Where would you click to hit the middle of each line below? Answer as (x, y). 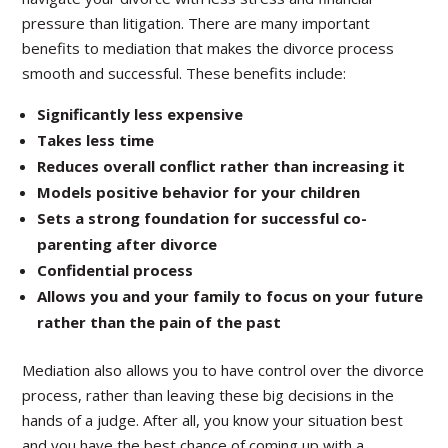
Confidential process (115, 270)
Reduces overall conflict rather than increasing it (221, 166)
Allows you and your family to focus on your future (230, 296)
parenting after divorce (127, 244)
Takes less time (96, 140)
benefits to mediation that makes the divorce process (208, 48)
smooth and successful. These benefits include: (184, 73)
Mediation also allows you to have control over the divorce (223, 370)
